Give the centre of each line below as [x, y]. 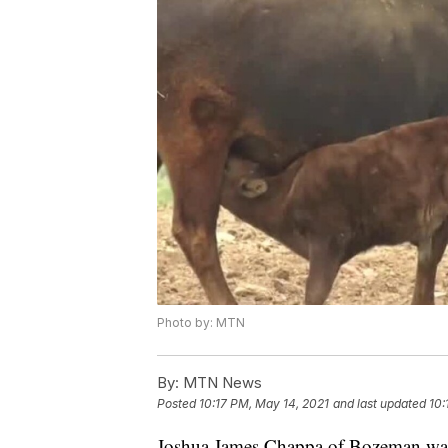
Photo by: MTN [201, 323]
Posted [178, 404]
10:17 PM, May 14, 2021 [264, 404]
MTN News [220, 383]
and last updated [379, 404]
